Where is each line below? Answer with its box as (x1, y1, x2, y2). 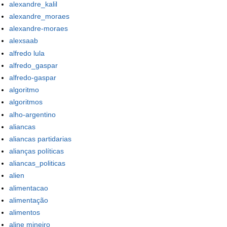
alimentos (9, 208, 40, 217)
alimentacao (9, 183, 48, 192)
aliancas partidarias (9, 134, 71, 143)
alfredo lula (9, 49, 45, 57)
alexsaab (9, 36, 38, 45)
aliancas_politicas (9, 159, 65, 168)
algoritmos (9, 98, 43, 106)
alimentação (9, 196, 48, 204)
